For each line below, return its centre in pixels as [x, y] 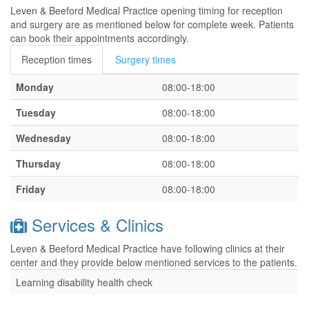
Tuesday [36, 112]
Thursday [38, 163]
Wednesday [43, 138]
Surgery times [146, 59]
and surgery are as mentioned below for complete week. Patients [152, 24]
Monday [35, 87]
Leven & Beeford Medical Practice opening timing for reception [147, 10]
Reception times [57, 59]
